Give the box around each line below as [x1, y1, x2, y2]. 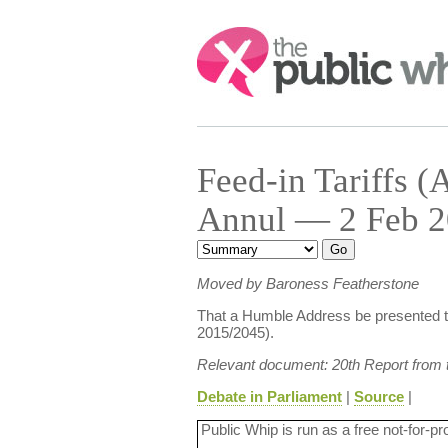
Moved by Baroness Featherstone [196, 275, 419, 292]
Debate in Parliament [196, 388, 342, 405]
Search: [196, 28, 252, 45]
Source [353, 388, 404, 405]
